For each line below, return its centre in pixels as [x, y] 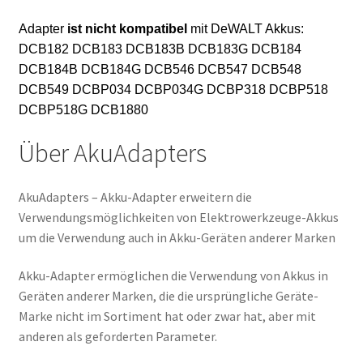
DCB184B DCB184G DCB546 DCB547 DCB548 [160, 69]
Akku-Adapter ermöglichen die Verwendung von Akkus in [173, 276]
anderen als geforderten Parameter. [117, 337]
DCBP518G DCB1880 [83, 109]
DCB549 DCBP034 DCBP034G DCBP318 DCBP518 [173, 89]
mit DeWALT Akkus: [245, 28]
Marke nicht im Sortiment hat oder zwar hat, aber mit [167, 316]
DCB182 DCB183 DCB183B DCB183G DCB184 [160, 49]
